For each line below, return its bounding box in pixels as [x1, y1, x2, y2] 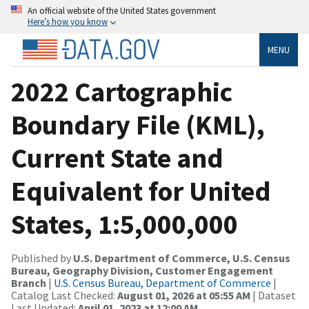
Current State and [11, 140, 223, 175]
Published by [11, 250, 73, 265]
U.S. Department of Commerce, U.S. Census [73, 250, 290, 265]
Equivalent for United [11, 173, 271, 208]
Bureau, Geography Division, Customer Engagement [11, 263, 273, 277]
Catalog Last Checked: [11, 288, 117, 302]
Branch [11, 275, 46, 290]
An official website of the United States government [28, 5, 216, 16]
